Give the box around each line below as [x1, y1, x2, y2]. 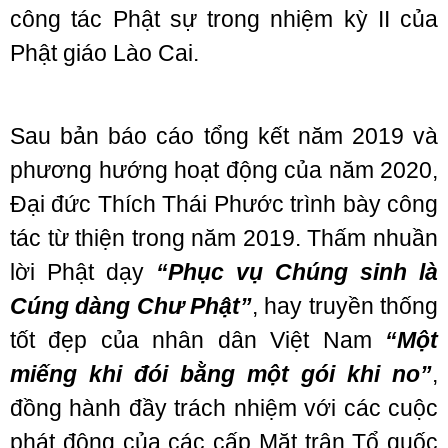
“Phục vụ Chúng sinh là [156, 259, 438, 285]
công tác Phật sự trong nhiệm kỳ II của [10, 6, 438, 32]
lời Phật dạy [10, 259, 156, 285]
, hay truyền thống [252, 293, 438, 319]
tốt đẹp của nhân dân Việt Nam [10, 327, 385, 353]
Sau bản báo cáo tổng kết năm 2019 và [10, 123, 438, 149]
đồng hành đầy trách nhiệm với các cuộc [10, 395, 438, 421]
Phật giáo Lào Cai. [10, 40, 199, 66]
